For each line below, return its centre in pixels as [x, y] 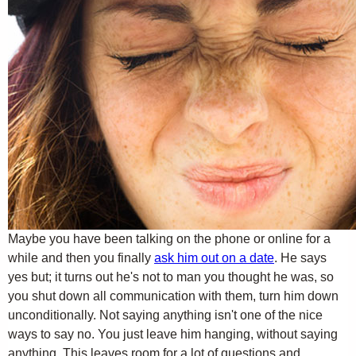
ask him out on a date [214, 258]
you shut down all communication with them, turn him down [173, 296]
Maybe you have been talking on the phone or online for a [169, 239]
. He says [300, 258]
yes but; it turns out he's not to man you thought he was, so [171, 277]
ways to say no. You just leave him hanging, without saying [173, 334]
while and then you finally [81, 258]
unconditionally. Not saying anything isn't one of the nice [165, 315]
